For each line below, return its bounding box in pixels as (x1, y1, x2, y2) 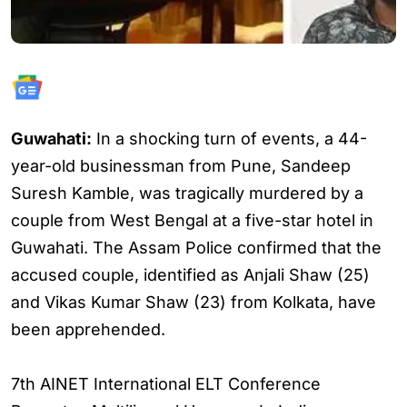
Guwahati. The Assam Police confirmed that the (11, 238, 382, 257)
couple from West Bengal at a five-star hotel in (11, 211, 373, 230)
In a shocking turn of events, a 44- (92, 129, 367, 148)
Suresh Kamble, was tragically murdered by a (11, 184, 363, 203)
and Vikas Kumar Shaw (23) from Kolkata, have (11, 293, 376, 312)
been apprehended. (11, 320, 165, 339)
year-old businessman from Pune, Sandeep (11, 156, 351, 175)
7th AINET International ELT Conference (11, 374, 321, 393)
